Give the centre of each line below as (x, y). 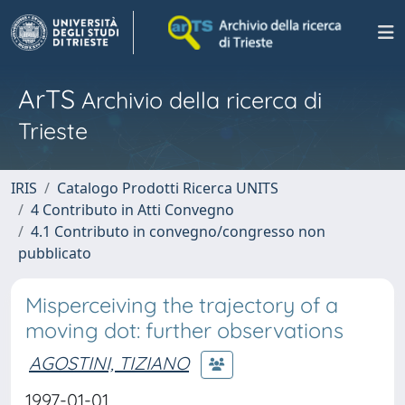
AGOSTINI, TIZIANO (109, 363)
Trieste (53, 131)
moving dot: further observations (184, 330)
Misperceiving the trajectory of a (182, 305)
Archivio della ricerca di (198, 100)
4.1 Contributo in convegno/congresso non (178, 231)
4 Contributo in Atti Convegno (132, 210)
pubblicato (55, 253)
